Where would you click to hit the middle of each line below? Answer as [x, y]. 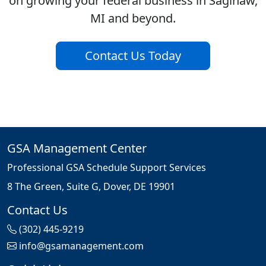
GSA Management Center [77, 148]
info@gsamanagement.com [81, 246]
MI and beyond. [133, 18]
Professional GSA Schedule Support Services [107, 168]
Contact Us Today [133, 56]
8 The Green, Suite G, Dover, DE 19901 [91, 187]
